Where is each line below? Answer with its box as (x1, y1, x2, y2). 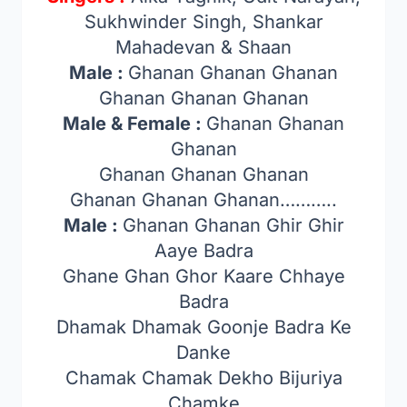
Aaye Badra (154, 240, 253, 262)
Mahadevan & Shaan (115, 36, 292, 58)
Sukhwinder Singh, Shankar (84, 11, 323, 33)
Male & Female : (63, 113, 206, 134)
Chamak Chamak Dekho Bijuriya (65, 367, 342, 389)
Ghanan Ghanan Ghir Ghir (122, 214, 344, 236)
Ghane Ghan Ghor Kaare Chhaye (62, 265, 345, 287)
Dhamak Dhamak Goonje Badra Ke (55, 316, 352, 338)
